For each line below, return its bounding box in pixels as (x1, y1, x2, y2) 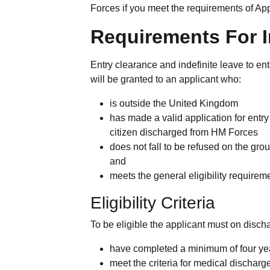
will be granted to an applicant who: (90, 74, 241, 84)
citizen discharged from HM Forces (110, 127, 258, 137)
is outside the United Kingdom (110, 98, 238, 108)
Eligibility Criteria (90, 193, 215, 212)
